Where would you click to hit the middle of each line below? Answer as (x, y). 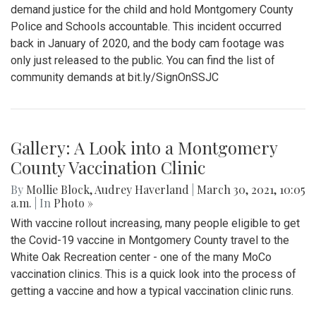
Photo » (73, 203)
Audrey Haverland (142, 190)
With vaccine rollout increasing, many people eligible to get (155, 224)
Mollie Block (58, 190)
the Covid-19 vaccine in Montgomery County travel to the (150, 241)
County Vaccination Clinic (108, 168)
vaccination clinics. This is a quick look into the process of (153, 274)
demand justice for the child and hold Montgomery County (152, 10)
